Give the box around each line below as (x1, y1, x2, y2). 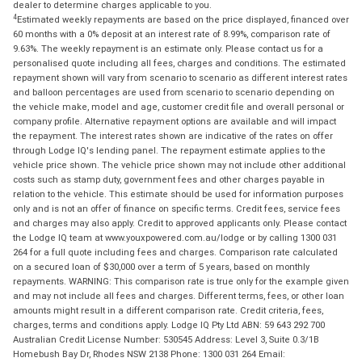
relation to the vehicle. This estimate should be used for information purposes (13, 188, 343, 200)
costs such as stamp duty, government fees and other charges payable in (13, 174, 325, 186)
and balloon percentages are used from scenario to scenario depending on (13, 86, 335, 99)
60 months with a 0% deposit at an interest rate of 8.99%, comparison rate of (13, 28, 330, 40)
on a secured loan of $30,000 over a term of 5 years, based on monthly (13, 261, 309, 273)
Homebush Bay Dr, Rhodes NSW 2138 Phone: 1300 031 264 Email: (13, 348, 285, 360)
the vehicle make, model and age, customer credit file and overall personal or (13, 101, 344, 113)
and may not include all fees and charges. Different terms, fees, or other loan (13, 290, 344, 302)
